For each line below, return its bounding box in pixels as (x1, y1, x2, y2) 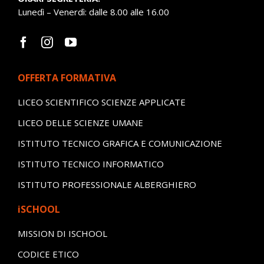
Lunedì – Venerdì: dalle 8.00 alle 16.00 (17, 5, 169, 18)
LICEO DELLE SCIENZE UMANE (17, 116, 143, 128)
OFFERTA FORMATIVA (17, 71, 116, 84)
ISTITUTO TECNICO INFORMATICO (17, 157, 164, 170)
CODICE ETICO (17, 247, 79, 260)
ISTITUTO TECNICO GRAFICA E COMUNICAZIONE (17, 137, 222, 149)
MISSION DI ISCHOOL (17, 227, 107, 239)
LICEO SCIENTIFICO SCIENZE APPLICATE (17, 95, 186, 108)
